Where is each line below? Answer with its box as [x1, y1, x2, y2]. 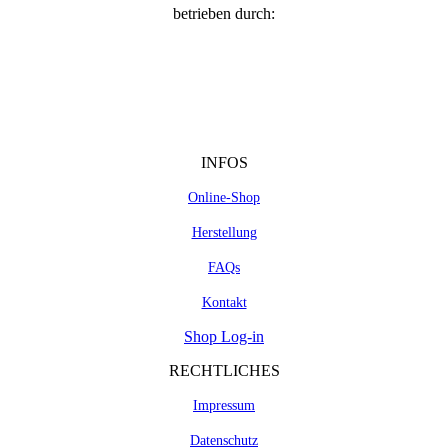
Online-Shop [188, 190, 260, 205]
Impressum [193, 398, 255, 413]
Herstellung [191, 225, 257, 240]
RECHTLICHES [168, 362, 280, 379]
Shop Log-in [184, 328, 264, 345]
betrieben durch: [173, 5, 275, 22]
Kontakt [201, 295, 247, 310]
